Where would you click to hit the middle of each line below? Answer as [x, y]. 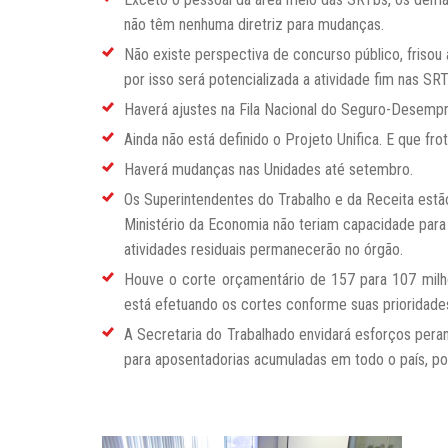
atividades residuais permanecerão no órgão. [263, 250]
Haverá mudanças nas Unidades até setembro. [268, 170]
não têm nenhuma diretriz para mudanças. [254, 25]
